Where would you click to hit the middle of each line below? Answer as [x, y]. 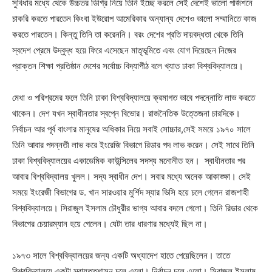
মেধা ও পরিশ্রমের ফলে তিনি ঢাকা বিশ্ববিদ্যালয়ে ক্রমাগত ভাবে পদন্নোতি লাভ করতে [134, 97]
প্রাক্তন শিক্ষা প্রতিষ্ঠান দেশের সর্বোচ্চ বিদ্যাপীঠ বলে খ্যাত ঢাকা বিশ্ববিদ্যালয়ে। [128, 66]
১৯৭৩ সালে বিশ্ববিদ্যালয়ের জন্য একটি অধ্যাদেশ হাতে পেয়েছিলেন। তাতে [121, 255]
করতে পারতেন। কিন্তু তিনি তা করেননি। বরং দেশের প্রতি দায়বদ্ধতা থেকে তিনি [128, 34]
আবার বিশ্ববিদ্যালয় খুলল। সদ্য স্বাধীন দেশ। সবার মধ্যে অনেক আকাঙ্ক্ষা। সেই [131, 176]
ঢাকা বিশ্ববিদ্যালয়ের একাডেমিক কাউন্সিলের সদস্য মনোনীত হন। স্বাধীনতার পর [129, 161]
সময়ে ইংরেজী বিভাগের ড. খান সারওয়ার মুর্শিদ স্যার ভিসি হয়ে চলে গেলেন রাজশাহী [131, 192]
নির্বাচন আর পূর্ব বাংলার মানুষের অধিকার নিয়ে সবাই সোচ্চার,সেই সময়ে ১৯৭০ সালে [131, 129]
